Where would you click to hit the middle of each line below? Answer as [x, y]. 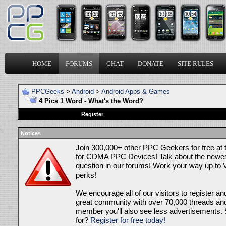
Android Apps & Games [136, 92]
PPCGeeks [48, 92]
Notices [31, 133]
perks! [86, 175]
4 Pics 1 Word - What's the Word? [91, 101]
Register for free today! [128, 220]
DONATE [151, 63]
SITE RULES [195, 63]
